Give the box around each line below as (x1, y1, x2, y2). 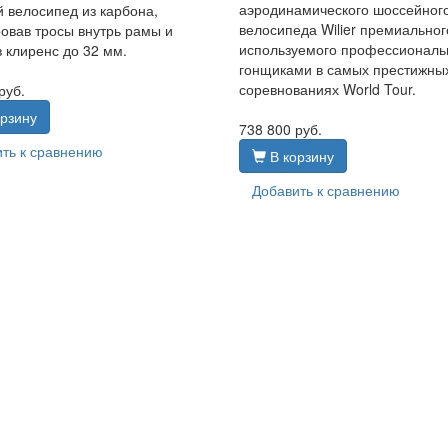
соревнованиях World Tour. (238, 78, 416, 99)
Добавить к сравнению (251, 179, 400, 200)
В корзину (265, 145, 334, 166)
